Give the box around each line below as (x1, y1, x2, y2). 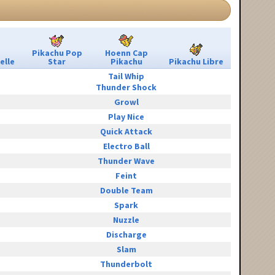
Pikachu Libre (168, 56, 223, 68)
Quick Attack (100, 126, 152, 137)
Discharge (106, 229, 147, 241)
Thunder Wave (98, 155, 155, 167)
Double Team (99, 185, 153, 196)
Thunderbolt (100, 258, 152, 270)
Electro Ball (103, 141, 150, 152)
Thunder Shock (96, 82, 157, 93)
